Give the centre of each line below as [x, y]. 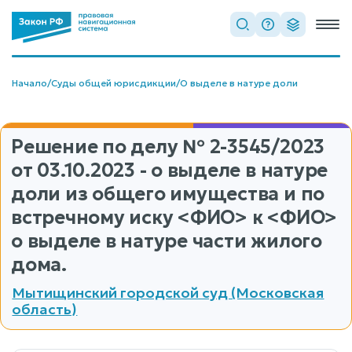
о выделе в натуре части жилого [167, 241]
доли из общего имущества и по [168, 194]
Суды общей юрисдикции [114, 83]
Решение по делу [97, 147]
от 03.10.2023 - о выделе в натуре [170, 170]
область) [45, 309]
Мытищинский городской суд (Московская [168, 292]
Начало [29, 83]
